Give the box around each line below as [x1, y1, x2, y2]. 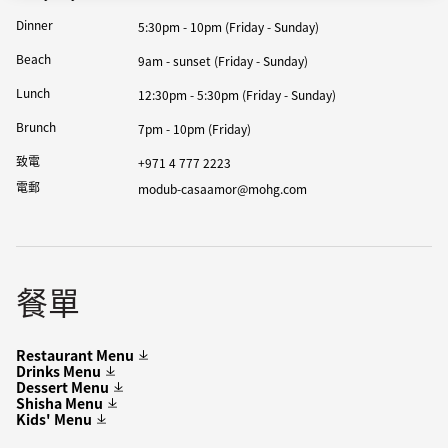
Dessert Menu [16, 377, 109, 397]
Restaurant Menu [16, 345, 134, 365]
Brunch [16, 118, 56, 135]
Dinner [16, 16, 53, 33]
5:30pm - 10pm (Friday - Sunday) [137, 18, 319, 35]
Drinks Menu [16, 361, 101, 381]
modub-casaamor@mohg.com [137, 180, 307, 197]
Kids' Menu [16, 409, 92, 429]
